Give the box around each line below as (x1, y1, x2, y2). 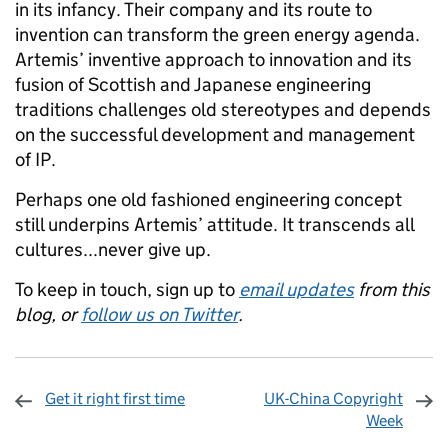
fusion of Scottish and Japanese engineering (15, 73, 371, 97)
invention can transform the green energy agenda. (15, 23, 420, 47)
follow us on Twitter (81, 303, 238, 327)
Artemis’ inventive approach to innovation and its (15, 48, 412, 72)
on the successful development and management (15, 123, 415, 147)
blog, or (15, 303, 77, 327)
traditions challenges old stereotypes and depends (15, 98, 431, 122)
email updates (239, 278, 354, 302)
